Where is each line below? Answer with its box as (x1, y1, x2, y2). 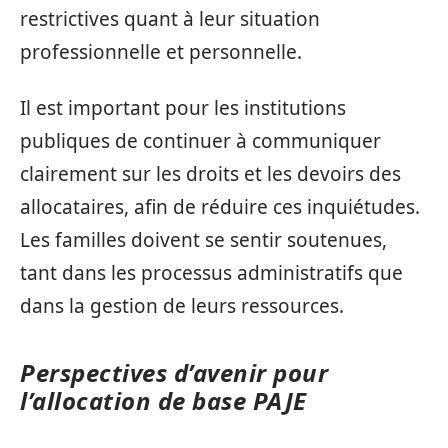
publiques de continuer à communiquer (20, 127, 381, 154)
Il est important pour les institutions (20, 94, 346, 121)
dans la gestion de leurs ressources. (20, 292, 344, 319)
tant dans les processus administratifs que (20, 259, 403, 286)
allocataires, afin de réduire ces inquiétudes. (20, 193, 420, 220)
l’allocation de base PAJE (20, 383, 307, 417)
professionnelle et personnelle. (20, 39, 302, 65)
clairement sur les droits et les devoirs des (20, 160, 401, 187)
